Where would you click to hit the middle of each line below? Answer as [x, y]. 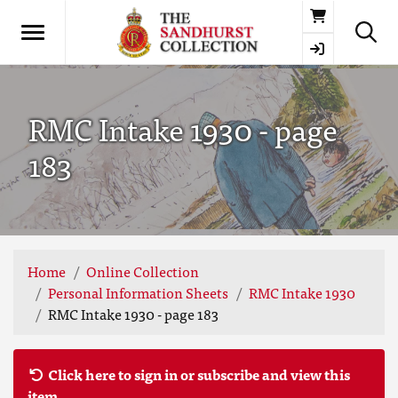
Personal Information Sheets [138, 292]
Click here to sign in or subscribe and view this [199, 374]
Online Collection [143, 271]
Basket [346, 14]
